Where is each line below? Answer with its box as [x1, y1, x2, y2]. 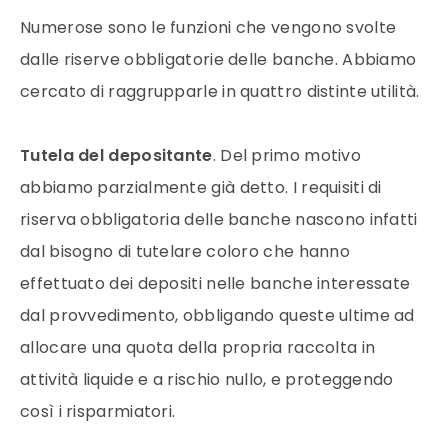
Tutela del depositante [20, 143, 213, 167]
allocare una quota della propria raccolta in [20, 335, 376, 359]
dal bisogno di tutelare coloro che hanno [20, 239, 350, 263]
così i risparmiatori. [20, 399, 176, 423]
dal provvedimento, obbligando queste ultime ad [20, 303, 415, 327]
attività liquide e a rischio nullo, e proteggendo [20, 367, 394, 391]
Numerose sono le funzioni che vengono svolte [20, 15, 397, 39]
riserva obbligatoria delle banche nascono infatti [20, 207, 418, 231]
